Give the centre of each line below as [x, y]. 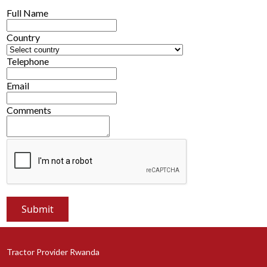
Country [24, 38]
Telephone [28, 61]
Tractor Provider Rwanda [53, 252]
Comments [29, 110]
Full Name [28, 13]
